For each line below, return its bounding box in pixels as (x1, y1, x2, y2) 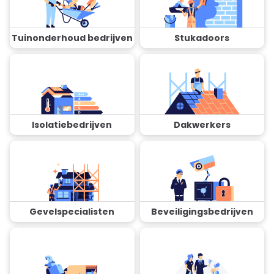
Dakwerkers (173, 118, 231, 131)
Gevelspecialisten (29, 205, 115, 218)
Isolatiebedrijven (32, 118, 113, 131)
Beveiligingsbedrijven (150, 205, 253, 218)
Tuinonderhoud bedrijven (11, 31, 133, 44)
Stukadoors (174, 31, 230, 44)
